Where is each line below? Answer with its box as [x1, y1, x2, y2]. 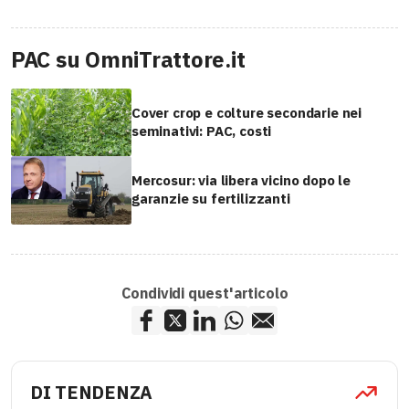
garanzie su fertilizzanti [131, 190, 290, 208]
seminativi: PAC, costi [131, 122, 272, 141]
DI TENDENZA [30, 379, 153, 404]
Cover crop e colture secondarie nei [131, 104, 362, 122]
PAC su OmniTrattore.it [11, 45, 246, 75]
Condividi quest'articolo [121, 283, 288, 302]
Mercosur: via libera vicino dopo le [131, 172, 351, 190]
